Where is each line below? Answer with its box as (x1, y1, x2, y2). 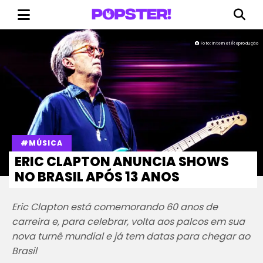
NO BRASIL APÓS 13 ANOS (15, 168, 180, 186)
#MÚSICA (21, 138, 63, 148)
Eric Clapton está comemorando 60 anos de (12, 200, 218, 214)
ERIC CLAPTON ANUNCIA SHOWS (15, 153, 229, 171)
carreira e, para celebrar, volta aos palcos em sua (12, 215, 245, 228)
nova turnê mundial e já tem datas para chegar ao (12, 230, 250, 243)
